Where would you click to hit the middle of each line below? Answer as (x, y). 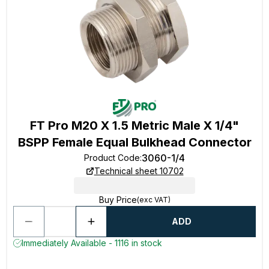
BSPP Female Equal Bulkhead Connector (134, 142)
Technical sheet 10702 (139, 171)
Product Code (112, 158)
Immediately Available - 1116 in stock (92, 243)
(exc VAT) (153, 200)
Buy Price (118, 200)
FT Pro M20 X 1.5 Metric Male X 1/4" (134, 125)
